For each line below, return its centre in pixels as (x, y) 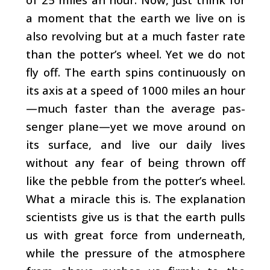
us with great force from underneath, (136, 234)
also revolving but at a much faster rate (136, 36)
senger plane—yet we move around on (136, 126)
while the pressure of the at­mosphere (136, 253)
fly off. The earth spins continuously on (136, 72)
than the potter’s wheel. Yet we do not (136, 54)
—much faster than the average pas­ (136, 108)
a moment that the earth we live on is (136, 17)
